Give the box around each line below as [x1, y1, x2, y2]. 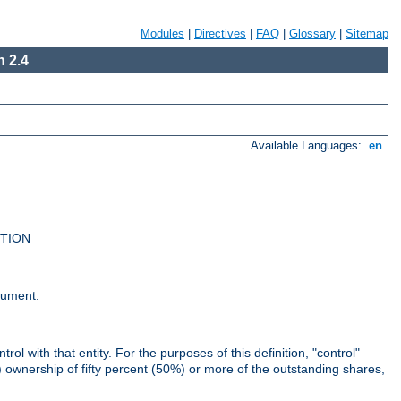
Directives [194, 27, 246, 40]
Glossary [289, 27, 336, 40]
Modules [141, 27, 184, 40]
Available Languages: [251, 139, 366, 153]
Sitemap [346, 27, 388, 40]
